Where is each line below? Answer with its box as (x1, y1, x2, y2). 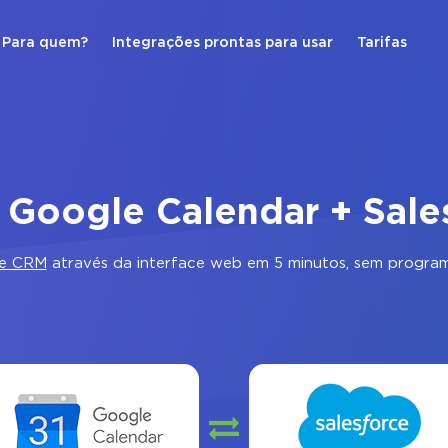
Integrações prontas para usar (112, 37, 333, 49)
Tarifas (357, 37, 407, 49)
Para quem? (2, 37, 88, 49)
